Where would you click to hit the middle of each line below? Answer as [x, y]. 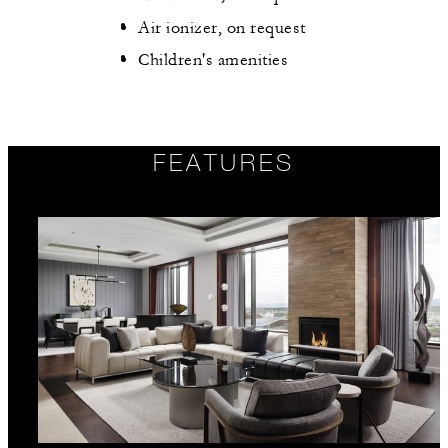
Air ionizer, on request [222, 27]
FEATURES [224, 161]
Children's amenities [213, 60]
